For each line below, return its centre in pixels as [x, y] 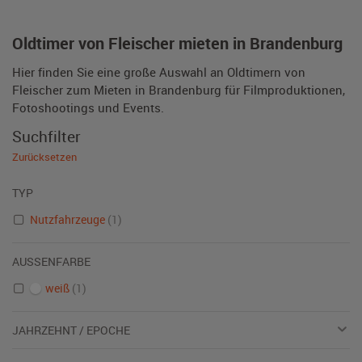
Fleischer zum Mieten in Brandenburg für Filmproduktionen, [179, 90]
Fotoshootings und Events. [88, 107]
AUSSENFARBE [48, 261]
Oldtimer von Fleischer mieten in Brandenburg [177, 43]
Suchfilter [46, 136]
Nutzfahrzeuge [68, 219]
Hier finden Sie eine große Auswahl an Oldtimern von [159, 72]
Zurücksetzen [44, 157]
